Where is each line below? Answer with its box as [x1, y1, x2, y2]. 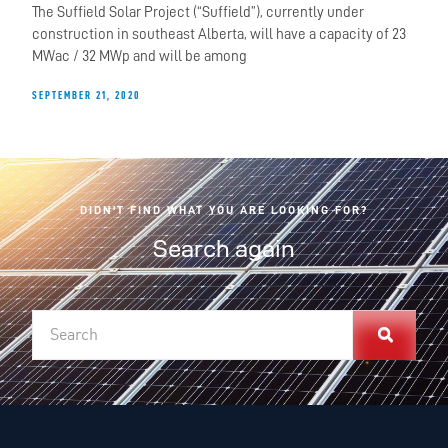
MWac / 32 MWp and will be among [32, 48, 248, 64]
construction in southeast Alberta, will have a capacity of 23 [32, 26, 407, 42]
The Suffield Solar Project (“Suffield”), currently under [32, 4, 365, 20]
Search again [153, 234, 295, 261]
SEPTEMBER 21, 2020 [32, 89, 142, 101]
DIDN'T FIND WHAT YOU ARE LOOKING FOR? [80, 203, 368, 216]
